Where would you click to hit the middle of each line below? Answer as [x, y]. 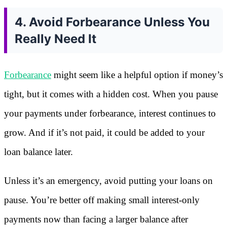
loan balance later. [39, 152]
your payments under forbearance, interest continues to [110, 113]
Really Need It [55, 39]
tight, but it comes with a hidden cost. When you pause [111, 94]
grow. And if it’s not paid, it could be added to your [104, 132]
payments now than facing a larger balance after [96, 219]
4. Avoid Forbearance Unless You [112, 22]
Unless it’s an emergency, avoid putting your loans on [108, 180]
